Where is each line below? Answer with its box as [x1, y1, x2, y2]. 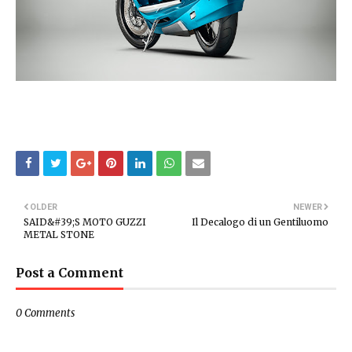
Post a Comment [16, 265, 123, 280]
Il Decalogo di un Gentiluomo [192, 216, 328, 228]
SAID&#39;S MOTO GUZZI [24, 216, 146, 228]
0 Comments [16, 306, 75, 320]
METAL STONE [24, 229, 94, 240]
